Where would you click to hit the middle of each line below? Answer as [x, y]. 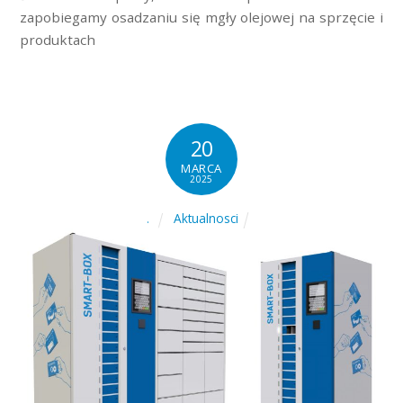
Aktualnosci [206, 219]
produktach [58, 39]
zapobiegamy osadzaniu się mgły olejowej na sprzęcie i [201, 17]
